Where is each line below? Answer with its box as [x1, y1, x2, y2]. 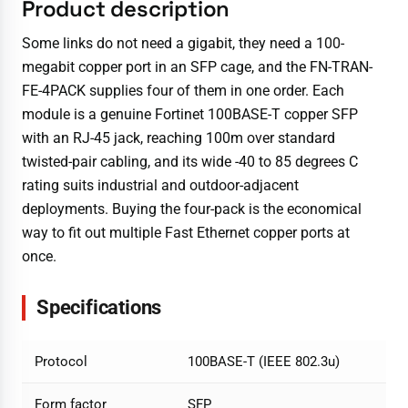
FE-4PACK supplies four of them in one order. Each [22, 81, 344, 99]
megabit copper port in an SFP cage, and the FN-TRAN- [22, 57, 372, 76]
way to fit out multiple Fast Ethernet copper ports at [22, 223, 350, 241]
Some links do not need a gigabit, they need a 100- [22, 34, 344, 52]
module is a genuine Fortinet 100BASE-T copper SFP [22, 105, 358, 123]
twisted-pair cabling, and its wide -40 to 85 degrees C [22, 152, 358, 170]
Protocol [35, 353, 87, 371]
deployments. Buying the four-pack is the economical [22, 199, 362, 218]
